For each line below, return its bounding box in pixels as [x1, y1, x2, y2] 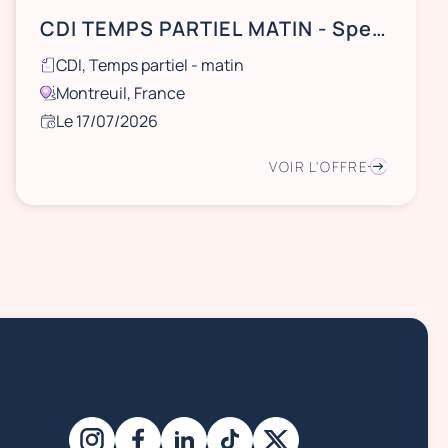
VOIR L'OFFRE [269, 157, 369, 176]
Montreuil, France [55, 82, 185, 104]
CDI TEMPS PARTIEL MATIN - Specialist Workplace [371, 15, 386, 42]
